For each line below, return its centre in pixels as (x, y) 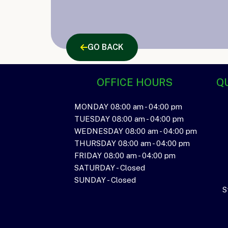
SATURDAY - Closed (110, 168)
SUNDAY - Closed (105, 180)
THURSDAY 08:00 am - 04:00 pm (132, 143)
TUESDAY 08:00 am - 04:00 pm (129, 119)
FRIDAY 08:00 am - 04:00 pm (125, 155)
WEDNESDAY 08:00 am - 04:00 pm (136, 131)
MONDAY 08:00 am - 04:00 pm (128, 107)
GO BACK (106, 47)
